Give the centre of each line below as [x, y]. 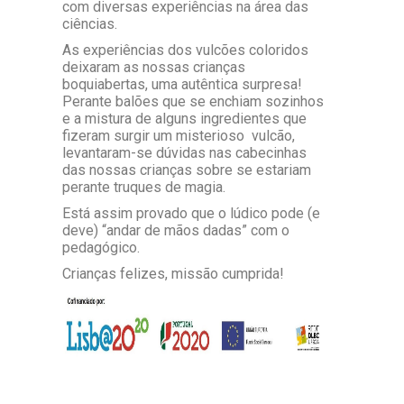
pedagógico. [103, 247]
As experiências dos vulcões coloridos [185, 50]
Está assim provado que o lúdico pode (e [191, 213]
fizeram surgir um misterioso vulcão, [179, 135]
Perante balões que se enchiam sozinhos [193, 101]
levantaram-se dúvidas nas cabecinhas [184, 152]
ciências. [90, 23]
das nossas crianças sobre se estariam [187, 170]
